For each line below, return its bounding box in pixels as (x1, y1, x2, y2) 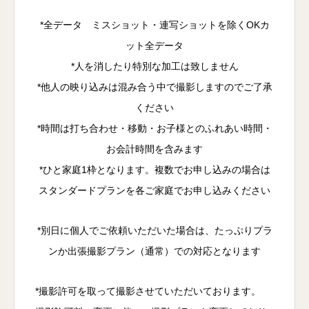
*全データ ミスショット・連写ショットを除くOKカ (39, 19, 270, 30)
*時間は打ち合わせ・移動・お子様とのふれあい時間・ (37, 122, 272, 134)
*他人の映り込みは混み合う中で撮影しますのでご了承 (37, 81, 272, 92)
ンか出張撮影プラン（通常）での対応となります (48, 245, 261, 257)
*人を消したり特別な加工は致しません (70, 60, 239, 72)
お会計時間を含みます (106, 143, 203, 154)
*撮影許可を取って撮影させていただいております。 (35, 285, 261, 297)
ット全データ (126, 39, 183, 51)
